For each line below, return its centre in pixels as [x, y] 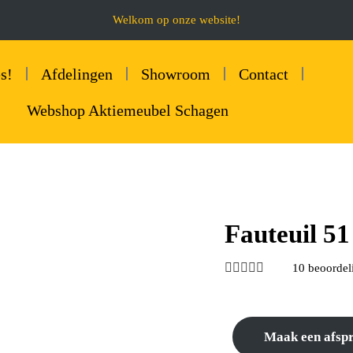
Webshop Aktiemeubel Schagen [128, 110]
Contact [263, 74]
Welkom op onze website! [176, 19]
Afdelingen [76, 74]
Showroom [175, 74]
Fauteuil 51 [287, 234]
